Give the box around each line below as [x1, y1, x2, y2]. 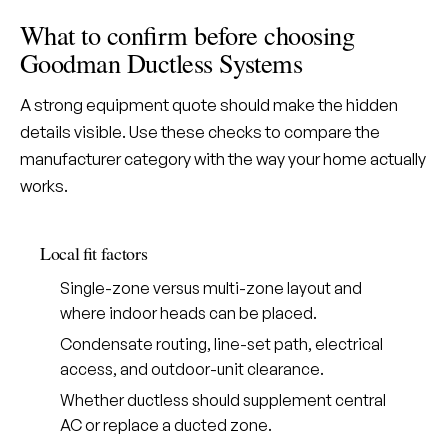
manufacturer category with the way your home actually [20, 148, 426, 169]
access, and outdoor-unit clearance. [60, 359, 324, 379]
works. [20, 175, 68, 196]
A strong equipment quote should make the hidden [20, 94, 398, 115]
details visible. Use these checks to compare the [20, 121, 380, 142]
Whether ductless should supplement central [60, 390, 386, 410]
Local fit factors [40, 241, 148, 265]
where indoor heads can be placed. [60, 303, 317, 323]
